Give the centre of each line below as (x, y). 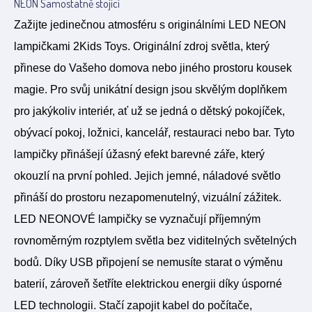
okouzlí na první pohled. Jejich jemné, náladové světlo (147, 176)
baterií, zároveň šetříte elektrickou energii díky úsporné (148, 284)
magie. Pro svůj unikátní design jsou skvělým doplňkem (150, 89)
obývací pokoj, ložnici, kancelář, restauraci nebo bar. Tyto (154, 133)
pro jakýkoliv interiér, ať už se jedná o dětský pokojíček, (149, 111)
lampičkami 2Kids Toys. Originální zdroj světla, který (142, 46)
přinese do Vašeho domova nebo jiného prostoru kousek (153, 68)
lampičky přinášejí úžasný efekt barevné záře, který (139, 154)
